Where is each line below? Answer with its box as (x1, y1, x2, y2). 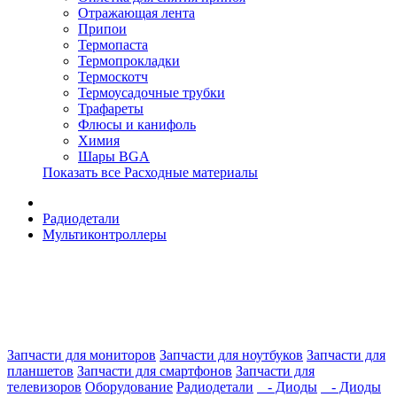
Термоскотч (78, 69, 148, 84)
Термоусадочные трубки (78, 85, 225, 100)
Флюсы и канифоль (78, 117, 196, 132)
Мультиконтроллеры (43, 227, 167, 242)
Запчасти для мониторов (7, 347, 156, 362)
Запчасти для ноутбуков (160, 347, 303, 362)
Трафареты (78, 101, 144, 116)
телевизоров (7, 379, 82, 394)
